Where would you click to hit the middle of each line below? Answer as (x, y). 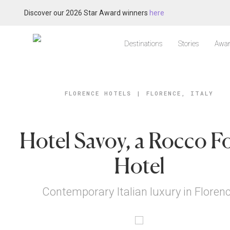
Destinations (143, 44)
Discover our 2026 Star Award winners (87, 13)
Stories (189, 44)
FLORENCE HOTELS (98, 93)
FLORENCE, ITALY (180, 93)
